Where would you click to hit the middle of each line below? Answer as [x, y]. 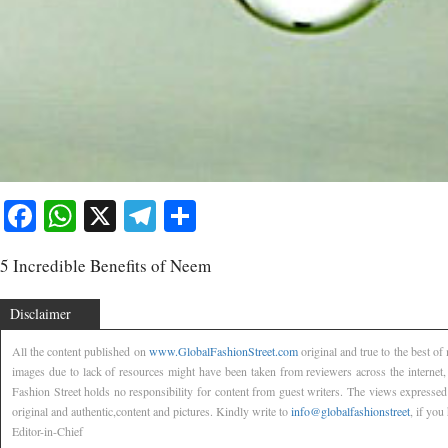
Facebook [97, 215]
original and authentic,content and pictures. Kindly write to [151, 410]
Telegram [216, 215]
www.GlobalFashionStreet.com [223, 350]
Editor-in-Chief [47, 430]
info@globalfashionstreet [350, 410]
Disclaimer [40, 313]
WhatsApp [144, 215]
